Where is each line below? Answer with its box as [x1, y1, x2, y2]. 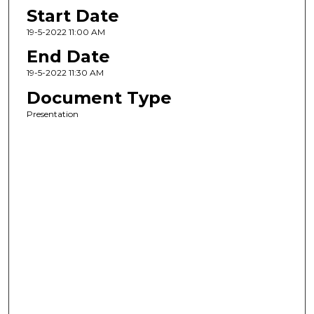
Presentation [26, 108, 78, 119]
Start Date [26, 5, 119, 26]
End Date [26, 46, 110, 67]
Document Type [26, 87, 172, 108]
